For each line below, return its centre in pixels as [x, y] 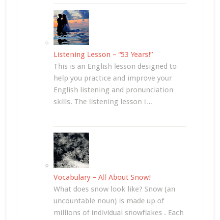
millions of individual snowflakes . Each [118, 213]
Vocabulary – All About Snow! [102, 178]
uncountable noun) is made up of [109, 201]
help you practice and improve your [112, 78]
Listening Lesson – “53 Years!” [103, 55]
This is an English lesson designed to [115, 67]
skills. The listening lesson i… [103, 102]
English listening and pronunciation [113, 90]
